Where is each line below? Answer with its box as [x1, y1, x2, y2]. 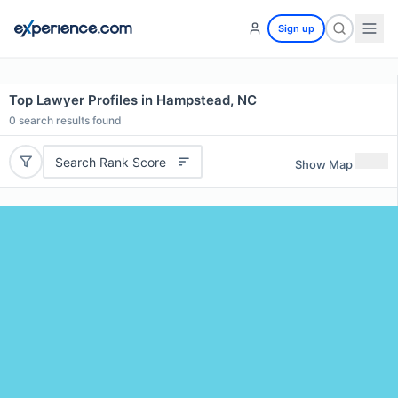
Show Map [295, 156, 353, 171]
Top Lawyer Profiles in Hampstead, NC [9, 92, 257, 108]
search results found [16, 114, 122, 127]
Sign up [278, 22, 314, 35]
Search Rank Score [54, 154, 166, 170]
